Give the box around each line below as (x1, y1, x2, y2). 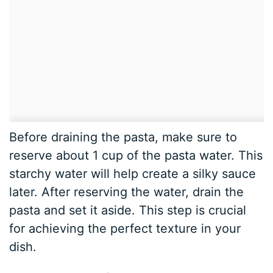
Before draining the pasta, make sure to (9, 130, 238, 145)
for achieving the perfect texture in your (9, 221, 241, 236)
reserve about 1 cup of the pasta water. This (9, 148, 263, 163)
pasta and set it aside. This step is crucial (9, 203, 247, 218)
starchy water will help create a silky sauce (9, 166, 257, 182)
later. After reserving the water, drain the (9, 185, 244, 200)
